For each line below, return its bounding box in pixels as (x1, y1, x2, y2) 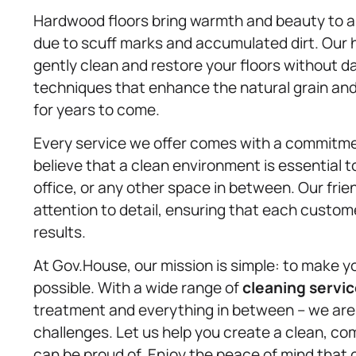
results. (33, 221, 86, 242)
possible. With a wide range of (33, 277, 242, 299)
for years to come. (33, 99, 160, 120)
